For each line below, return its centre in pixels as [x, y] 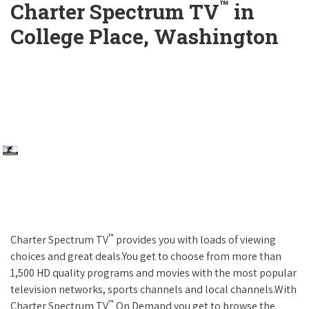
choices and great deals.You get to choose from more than [146, 257]
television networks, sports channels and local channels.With [153, 290]
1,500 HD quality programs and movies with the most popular [153, 273]
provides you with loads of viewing [195, 240]
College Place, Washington [144, 37]
